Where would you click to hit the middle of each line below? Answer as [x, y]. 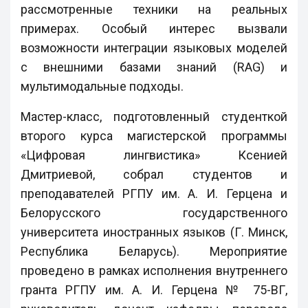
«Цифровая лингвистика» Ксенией [154, 155]
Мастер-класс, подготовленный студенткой [154, 117]
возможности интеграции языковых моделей [154, 48]
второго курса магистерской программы [154, 136]
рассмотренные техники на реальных [154, 9]
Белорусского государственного [154, 213]
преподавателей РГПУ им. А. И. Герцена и [154, 194]
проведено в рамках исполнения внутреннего [154, 271]
